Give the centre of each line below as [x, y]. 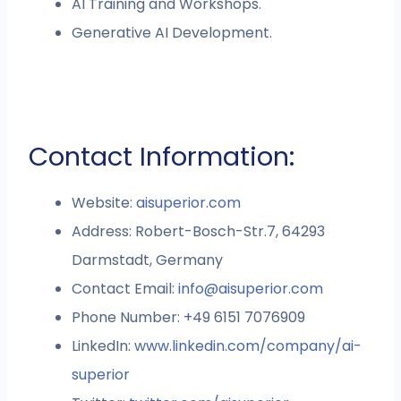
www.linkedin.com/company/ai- [248, 346]
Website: [104, 203]
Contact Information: [162, 157]
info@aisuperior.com [251, 289]
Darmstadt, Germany [148, 260]
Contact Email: [125, 289]
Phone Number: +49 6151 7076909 [189, 318]
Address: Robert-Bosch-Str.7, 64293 [199, 232]
